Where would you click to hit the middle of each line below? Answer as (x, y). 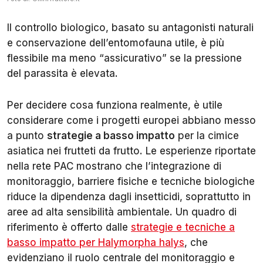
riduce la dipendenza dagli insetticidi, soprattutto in (129, 196)
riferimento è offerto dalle (69, 227)
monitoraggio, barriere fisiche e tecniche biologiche (131, 181)
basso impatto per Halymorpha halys (96, 242)
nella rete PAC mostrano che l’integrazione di (114, 166)
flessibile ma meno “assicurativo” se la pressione (124, 58)
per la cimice (207, 135)
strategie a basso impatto (111, 135)
